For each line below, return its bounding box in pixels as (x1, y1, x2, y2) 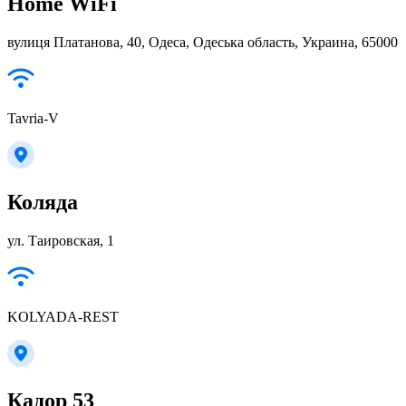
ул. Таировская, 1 (7, 232, 114, 248)
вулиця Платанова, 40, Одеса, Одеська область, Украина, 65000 (7, 34, 398, 50)
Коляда (7, 189, 78, 214)
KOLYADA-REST (7, 308, 119, 324)
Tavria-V (7, 110, 59, 126)
